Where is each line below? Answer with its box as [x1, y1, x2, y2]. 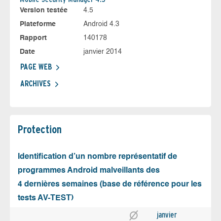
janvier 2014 [83, 48, 122, 56]
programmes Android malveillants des [18, 167, 160, 175]
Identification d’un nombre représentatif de [18, 153, 177, 161]
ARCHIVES [20, 79, 51, 89]
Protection [18, 123, 62, 136]
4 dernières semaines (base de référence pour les [18, 181, 202, 189]
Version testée [20, 7, 68, 14]
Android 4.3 [83, 21, 119, 28]
